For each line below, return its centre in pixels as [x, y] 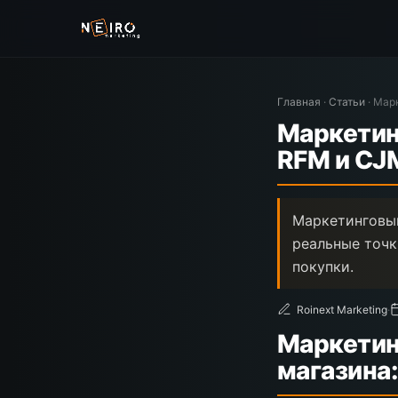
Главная [299, 102]
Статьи [348, 102]
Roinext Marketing [342, 310]
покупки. [323, 267]
